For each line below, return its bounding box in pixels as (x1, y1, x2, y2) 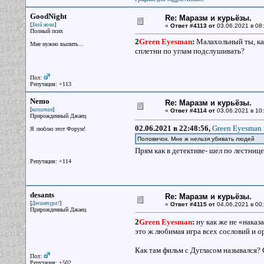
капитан (31, 107, 52, 113)
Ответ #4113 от (170, 22, 215, 29)
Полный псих (29, 28, 63, 34)
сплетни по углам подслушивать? (134, 47, 245, 55)
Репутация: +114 (29, 158, 71, 164)
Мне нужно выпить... (29, 41, 84, 47)
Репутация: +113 (29, 81, 71, 87)
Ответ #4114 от (170, 107, 215, 114)
